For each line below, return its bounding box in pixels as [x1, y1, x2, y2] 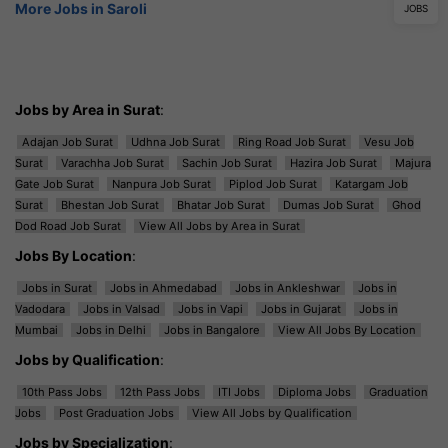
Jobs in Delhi [76, 322, 146, 337]
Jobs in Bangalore [164, 322, 260, 337]
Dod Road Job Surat [15, 218, 121, 233]
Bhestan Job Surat [61, 197, 159, 212]
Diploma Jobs [278, 384, 351, 399]
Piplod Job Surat [229, 176, 317, 191]
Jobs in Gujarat [261, 301, 341, 316]
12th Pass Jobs [120, 384, 200, 399]
